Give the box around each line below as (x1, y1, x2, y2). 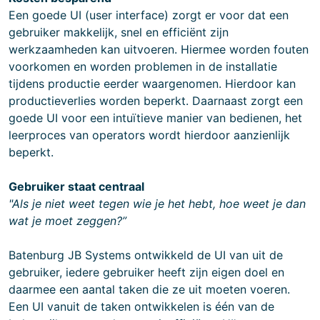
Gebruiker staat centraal (9, 179, 144, 194)
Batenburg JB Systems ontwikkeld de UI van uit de (9, 248, 283, 262)
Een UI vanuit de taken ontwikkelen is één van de (9, 299, 274, 314)
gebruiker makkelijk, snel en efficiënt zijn (9, 25, 229, 39)
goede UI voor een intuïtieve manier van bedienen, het (9, 111, 302, 125)
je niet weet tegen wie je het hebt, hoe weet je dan (32, 196, 306, 211)
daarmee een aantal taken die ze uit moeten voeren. (9, 282, 290, 296)
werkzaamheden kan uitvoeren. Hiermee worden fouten (9, 42, 309, 56)
